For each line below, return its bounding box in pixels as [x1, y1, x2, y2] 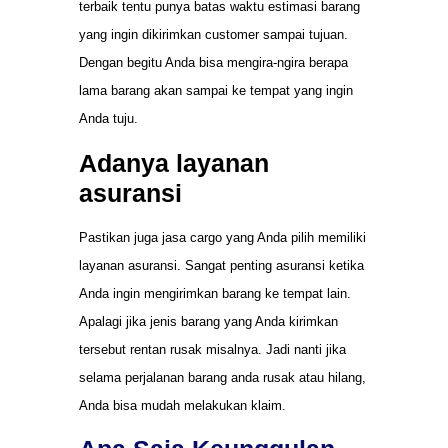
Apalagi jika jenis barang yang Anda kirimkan [79, 313, 338, 329]
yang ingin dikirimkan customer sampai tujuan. [79, 27, 348, 43]
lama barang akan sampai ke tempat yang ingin [79, 83, 353, 99]
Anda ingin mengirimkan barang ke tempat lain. [79, 285, 351, 301]
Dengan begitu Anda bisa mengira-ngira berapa [79, 55, 348, 71]
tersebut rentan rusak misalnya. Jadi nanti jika [79, 341, 346, 357]
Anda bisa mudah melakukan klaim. [79, 397, 286, 413]
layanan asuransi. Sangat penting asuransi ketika [79, 257, 364, 273]
